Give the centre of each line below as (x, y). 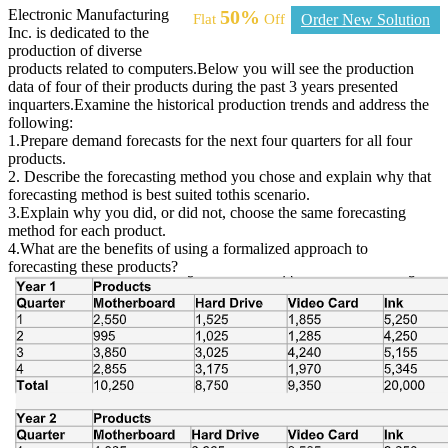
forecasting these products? (93, 266)
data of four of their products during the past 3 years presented (203, 86)
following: (40, 122)
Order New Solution (365, 19)
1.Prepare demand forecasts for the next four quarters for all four (210, 140)
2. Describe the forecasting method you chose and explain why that (219, 176)
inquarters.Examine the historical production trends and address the (218, 104)
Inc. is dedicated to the (78, 32)
